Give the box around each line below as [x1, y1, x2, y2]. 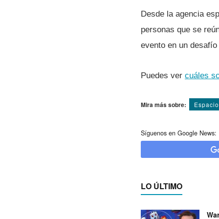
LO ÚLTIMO [141, 180, 182, 192]
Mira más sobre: [141, 100, 186, 109]
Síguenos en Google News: [141, 128, 217, 137]
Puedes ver [141, 70, 185, 80]
